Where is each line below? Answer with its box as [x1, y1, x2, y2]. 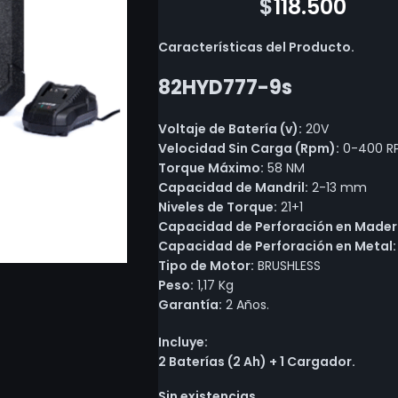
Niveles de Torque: [157, 198, 277, 216]
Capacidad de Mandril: [157, 179, 308, 196]
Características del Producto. [157, 38, 354, 56]
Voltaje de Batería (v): [157, 120, 302, 138]
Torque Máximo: [157, 159, 264, 177]
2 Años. [221, 296, 269, 314]
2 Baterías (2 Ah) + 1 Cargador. [157, 353, 355, 370]
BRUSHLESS [253, 257, 321, 275]
